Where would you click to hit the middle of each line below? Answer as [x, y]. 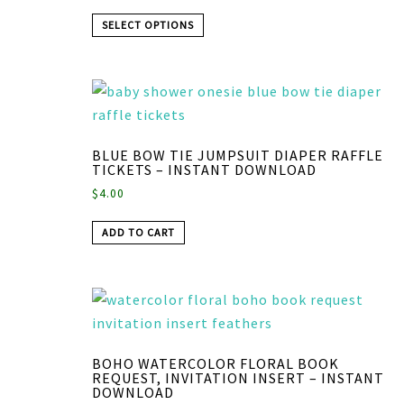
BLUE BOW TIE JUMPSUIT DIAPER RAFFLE [238, 156]
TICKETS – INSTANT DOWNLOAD [204, 170]
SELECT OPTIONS [148, 24]
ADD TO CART [138, 233]
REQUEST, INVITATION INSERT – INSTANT [238, 378]
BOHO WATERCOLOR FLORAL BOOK [216, 364]
